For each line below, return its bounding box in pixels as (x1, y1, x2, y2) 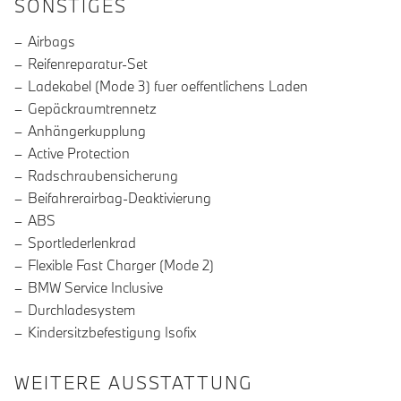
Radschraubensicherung (28, 166, 178, 185)
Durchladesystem (28, 301, 135, 320)
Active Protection (28, 144, 130, 163)
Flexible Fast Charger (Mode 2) (28, 256, 214, 275)
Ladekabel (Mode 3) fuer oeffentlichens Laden (28, 77, 308, 96)
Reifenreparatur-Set (28, 55, 148, 73)
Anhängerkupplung (28, 122, 146, 141)
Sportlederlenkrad (28, 234, 136, 252)
